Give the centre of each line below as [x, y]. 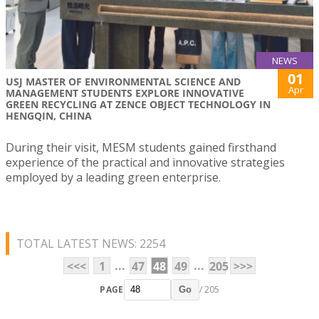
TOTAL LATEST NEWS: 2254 [91, 243]
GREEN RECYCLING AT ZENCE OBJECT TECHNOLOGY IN [138, 104]
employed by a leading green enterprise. [113, 177]
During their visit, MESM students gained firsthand [141, 147]
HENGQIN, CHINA [49, 115]
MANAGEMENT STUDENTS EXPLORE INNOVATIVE [125, 93]
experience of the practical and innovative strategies [145, 162]
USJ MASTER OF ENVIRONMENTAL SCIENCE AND [123, 81]
